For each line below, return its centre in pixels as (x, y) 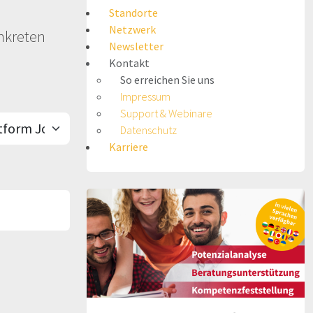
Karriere (129, 147)
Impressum (145, 96)
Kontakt (129, 63)
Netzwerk (132, 29)
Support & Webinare (166, 113)
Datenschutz (148, 130)
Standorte (133, 13)
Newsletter (136, 46)
